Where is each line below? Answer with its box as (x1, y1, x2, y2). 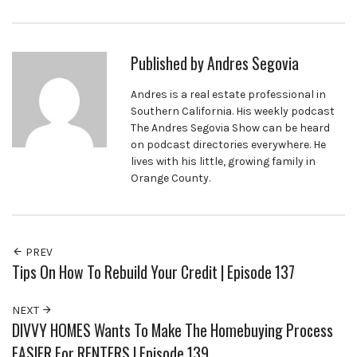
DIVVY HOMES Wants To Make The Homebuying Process (12, 319, 333, 343)
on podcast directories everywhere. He (131, 138, 327, 152)
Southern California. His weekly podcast (131, 104, 335, 119)
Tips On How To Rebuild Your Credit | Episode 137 (12, 261, 295, 284)
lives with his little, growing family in (131, 155, 316, 169)
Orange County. (131, 171, 211, 186)
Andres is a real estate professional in (131, 88, 327, 102)
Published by (131, 52, 208, 76)
